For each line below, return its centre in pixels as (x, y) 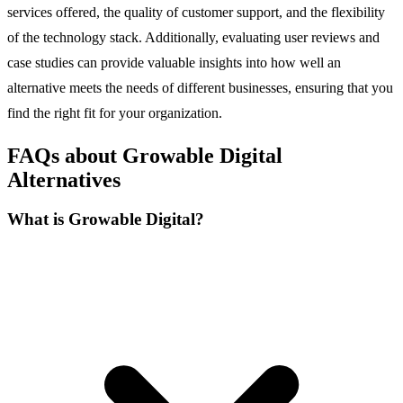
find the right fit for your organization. (115, 112)
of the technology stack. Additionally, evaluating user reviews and (193, 37)
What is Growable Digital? (106, 219)
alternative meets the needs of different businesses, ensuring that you (200, 87)
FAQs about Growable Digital (145, 155)
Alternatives (64, 179)
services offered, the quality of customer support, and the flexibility (196, 12)
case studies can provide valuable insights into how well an (174, 62)
